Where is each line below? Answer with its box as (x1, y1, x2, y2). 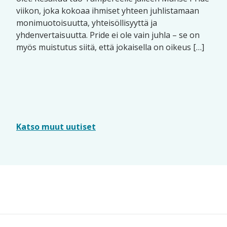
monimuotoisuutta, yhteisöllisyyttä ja (16, 17, 157, 28)
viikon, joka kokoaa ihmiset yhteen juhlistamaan (16, 5, 199, 16)
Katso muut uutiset (16, 121, 96, 132)
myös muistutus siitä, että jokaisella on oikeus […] (16, 42, 204, 53)
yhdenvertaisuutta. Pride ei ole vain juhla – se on (16, 29, 200, 41)
